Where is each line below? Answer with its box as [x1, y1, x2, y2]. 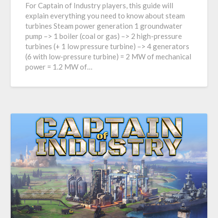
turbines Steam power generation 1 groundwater [25, 21, 183, 31]
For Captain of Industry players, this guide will [25, 1, 174, 10]
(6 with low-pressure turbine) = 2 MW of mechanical [25, 52, 192, 61]
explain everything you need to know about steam [25, 11, 185, 20]
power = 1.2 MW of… [25, 62, 93, 72]
